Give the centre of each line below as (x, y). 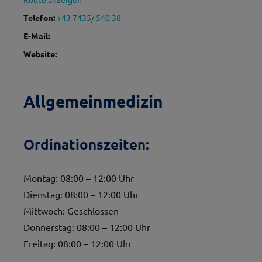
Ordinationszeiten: (86, 144)
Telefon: (40, 18)
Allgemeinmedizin (93, 101)
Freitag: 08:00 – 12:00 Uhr (77, 243)
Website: (40, 54)
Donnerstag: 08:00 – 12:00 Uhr (87, 227)
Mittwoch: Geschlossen (71, 210)
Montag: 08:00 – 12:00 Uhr (79, 177)
